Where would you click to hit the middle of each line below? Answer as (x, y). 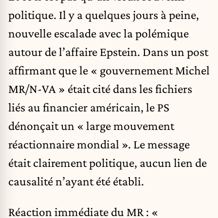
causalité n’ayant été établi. (76, 181)
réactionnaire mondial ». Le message (99, 144)
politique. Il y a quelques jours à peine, (104, 14)
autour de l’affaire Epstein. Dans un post (108, 51)
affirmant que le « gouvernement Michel (109, 70)
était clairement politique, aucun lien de (108, 162)
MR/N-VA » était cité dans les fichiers (100, 88)
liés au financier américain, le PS (89, 107)
